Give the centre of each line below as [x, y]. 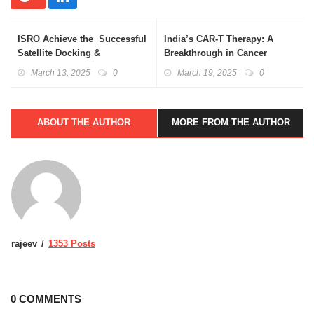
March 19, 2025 [207, 73]
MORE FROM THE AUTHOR [231, 123]
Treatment [185, 67]
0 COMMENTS [46, 299]
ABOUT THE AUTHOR [84, 123]
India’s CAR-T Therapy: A [219, 39]
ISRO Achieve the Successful [82, 39]
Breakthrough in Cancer [216, 53]
